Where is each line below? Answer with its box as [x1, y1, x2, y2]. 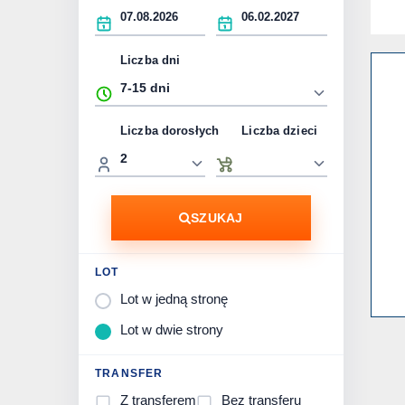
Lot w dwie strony [120, 322, 223, 337]
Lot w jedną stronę [120, 291, 228, 306]
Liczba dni [120, 53, 181, 67]
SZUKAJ [191, 211, 243, 225]
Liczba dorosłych [120, 124, 220, 137]
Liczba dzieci [241, 124, 317, 137]
